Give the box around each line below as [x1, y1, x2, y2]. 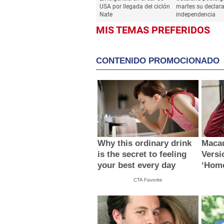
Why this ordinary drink [97, 138, 192, 148]
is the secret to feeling [97, 149, 187, 159]
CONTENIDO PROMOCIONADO [96, 56, 219, 66]
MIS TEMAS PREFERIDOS [96, 24, 210, 36]
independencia [175, 11, 215, 18]
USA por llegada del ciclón [99, 3, 170, 10]
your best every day [97, 160, 176, 170]
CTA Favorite [133, 177, 163, 183]
